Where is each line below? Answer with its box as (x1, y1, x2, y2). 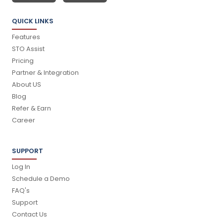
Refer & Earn (12, 104, 51, 112)
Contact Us (12, 210, 47, 219)
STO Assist (12, 44, 45, 53)
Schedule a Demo (12, 174, 70, 183)
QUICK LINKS (12, 16, 54, 25)
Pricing (12, 56, 34, 65)
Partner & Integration (12, 68, 79, 77)
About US (12, 80, 41, 89)
